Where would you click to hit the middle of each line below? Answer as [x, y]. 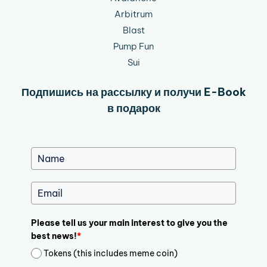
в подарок [133, 108]
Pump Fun [133, 46]
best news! [54, 236]
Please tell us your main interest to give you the [129, 223]
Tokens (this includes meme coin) [111, 253]
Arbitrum [133, 14]
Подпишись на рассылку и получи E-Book [133, 92]
